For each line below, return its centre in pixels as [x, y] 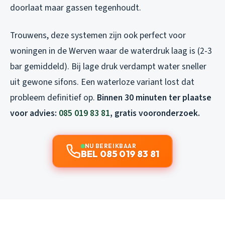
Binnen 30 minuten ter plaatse [154, 98]
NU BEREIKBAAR [110, 146]
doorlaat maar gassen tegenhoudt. [76, 8]
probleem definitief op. [53, 98]
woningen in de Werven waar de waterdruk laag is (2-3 [111, 51]
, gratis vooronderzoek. [155, 114]
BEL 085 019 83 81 [120, 154]
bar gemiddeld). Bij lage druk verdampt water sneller [108, 67]
